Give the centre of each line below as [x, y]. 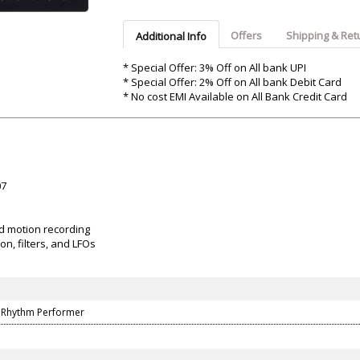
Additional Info [171, 37]
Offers [246, 36]
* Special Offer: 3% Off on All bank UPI [214, 68]
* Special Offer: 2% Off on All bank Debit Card [232, 82]
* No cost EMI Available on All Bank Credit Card [235, 97]
